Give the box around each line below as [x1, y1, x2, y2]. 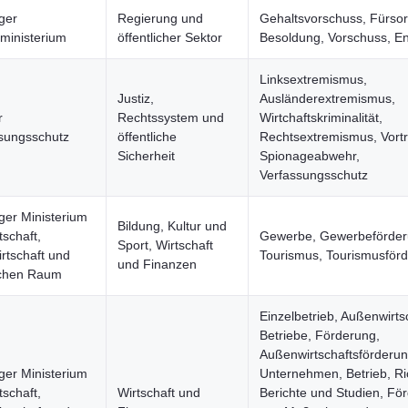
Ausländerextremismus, [260, 91, 395, 106]
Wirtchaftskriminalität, [260, 110, 382, 125]
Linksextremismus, [260, 72, 367, 87]
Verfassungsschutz [260, 168, 368, 182]
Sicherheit [117, 148, 175, 163]
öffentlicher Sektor [117, 30, 222, 45]
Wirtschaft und [117, 385, 200, 400]
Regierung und [117, 11, 203, 25]
